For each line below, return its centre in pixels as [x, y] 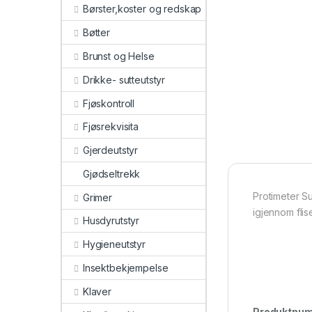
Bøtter [96, 33]
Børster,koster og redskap [142, 9]
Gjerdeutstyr [110, 150]
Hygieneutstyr [114, 244]
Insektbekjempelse [125, 268]
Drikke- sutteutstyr [124, 79]
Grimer [97, 197]
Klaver [97, 291]
